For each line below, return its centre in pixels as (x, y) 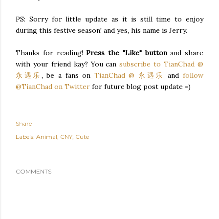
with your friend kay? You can (66, 64)
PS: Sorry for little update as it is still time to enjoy (109, 19)
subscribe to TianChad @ (160, 64)
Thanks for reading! (51, 53)
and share (185, 53)
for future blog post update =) (140, 87)
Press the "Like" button (127, 53)
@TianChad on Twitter (53, 87)
